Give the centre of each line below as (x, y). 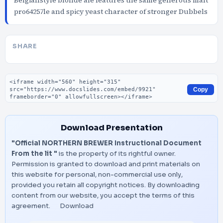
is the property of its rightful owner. (116, 154)
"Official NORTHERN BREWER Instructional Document (107, 143)
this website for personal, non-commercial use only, (97, 174)
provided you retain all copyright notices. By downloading (106, 185)
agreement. (32, 206)
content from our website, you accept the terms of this (103, 195)
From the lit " (34, 154)
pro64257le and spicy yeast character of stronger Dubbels (111, 11)
